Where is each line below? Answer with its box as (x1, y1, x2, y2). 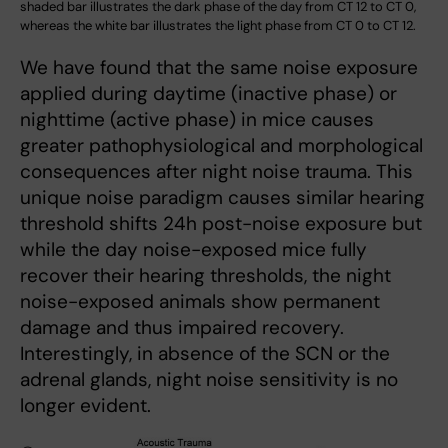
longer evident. (20, 392, 151, 418)
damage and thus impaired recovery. (20, 314, 344, 340)
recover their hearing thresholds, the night (20, 262, 391, 288)
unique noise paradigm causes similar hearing (20, 184, 425, 210)
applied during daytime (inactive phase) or (20, 80, 397, 106)
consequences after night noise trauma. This (20, 158, 413, 184)
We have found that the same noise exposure (20, 54, 418, 80)
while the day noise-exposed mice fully (20, 236, 367, 262)
